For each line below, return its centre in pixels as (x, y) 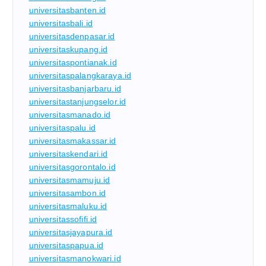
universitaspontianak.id (73, 63)
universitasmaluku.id (68, 206)
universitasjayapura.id (71, 232)
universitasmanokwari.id (75, 259)
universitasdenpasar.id (72, 37)
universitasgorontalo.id (72, 167)
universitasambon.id (67, 193)
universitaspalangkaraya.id (80, 76)
